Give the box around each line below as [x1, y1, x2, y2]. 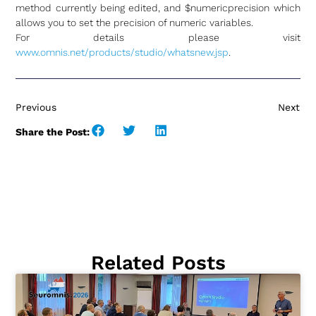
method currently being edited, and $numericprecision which [16, 1, 300, 13]
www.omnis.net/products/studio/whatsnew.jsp [16, 46, 229, 58]
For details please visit [16, 31, 300, 43]
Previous [16, 102, 57, 114]
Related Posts [90, 251, 226, 275]
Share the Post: [16, 126, 90, 138]
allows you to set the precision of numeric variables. [16, 16, 254, 28]
